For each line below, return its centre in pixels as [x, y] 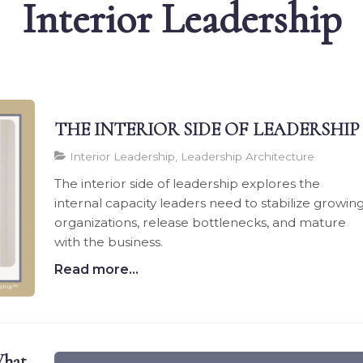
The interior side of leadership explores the [188, 183]
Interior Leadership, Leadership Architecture [191, 156]
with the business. [109, 241]
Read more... [97, 269]
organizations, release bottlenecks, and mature [201, 222]
